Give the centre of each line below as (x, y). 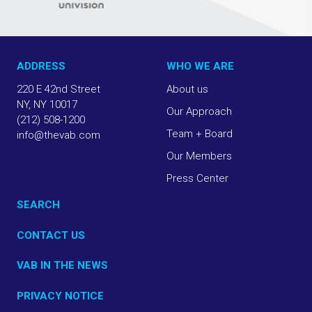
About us (187, 89)
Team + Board (200, 134)
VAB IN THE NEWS (62, 266)
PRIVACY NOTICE (60, 296)
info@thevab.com (58, 135)
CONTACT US (51, 235)
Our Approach (199, 111)
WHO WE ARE (200, 67)
